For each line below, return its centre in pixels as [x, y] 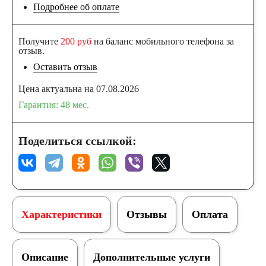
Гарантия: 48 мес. [54, 105]
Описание [45, 257]
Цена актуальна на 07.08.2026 [79, 89]
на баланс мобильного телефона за [163, 41]
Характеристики [61, 214]
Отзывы [147, 214]
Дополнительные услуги [152, 257]
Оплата [210, 214]
